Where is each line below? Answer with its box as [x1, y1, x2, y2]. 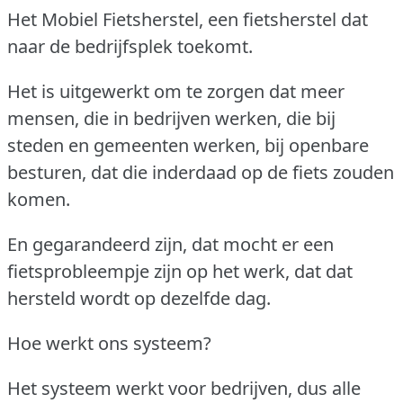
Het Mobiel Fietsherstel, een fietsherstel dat [7, 6, 368, 31]
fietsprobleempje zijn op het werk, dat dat [7, 258, 353, 283]
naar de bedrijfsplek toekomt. [7, 33, 253, 58]
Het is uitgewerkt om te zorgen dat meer [7, 78, 345, 103]
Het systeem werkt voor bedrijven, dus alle [7, 375, 361, 400]
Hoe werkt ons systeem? [7, 330, 211, 355]
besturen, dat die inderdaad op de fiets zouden [7, 159, 394, 184]
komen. [7, 186, 70, 211]
